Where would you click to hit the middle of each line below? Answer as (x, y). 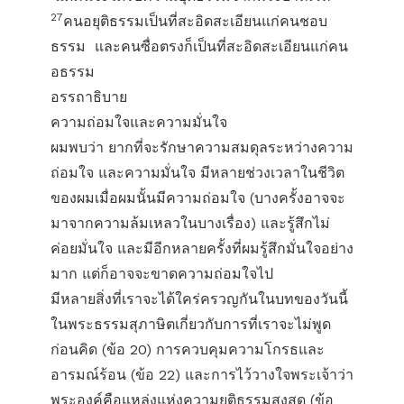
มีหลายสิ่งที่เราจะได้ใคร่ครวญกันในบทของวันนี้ (199, 299)
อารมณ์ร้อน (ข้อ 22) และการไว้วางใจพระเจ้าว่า (202, 375)
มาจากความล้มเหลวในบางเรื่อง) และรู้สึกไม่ (190, 223)
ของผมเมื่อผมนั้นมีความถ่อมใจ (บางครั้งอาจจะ (198, 198)
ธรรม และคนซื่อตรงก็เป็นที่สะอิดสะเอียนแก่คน (199, 46)
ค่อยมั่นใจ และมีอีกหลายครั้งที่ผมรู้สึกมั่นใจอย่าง (202, 248)
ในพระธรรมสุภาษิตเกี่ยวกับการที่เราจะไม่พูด (191, 324)
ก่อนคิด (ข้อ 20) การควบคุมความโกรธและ (188, 349)
